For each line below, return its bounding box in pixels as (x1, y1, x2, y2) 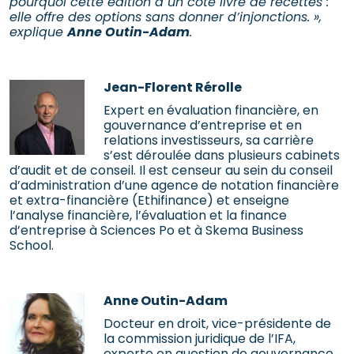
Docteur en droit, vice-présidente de (104, 314, 331, 333)
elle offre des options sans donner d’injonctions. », (9, 8, 322, 27)
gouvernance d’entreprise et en (104, 116, 302, 135)
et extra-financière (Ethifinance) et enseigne (9, 191, 289, 210)
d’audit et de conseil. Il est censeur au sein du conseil (9, 161, 333, 180)
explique (9, 23, 67, 42)
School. (9, 236, 54, 255)
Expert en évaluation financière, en (104, 101, 318, 120)
